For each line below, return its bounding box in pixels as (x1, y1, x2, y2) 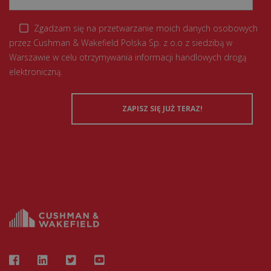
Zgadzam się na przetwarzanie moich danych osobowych (34, 22, 258, 34)
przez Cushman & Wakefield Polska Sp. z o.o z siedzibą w (9, 37, 232, 49)
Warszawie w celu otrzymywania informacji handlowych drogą (9, 51, 246, 64)
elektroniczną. (9, 66, 62, 78)
